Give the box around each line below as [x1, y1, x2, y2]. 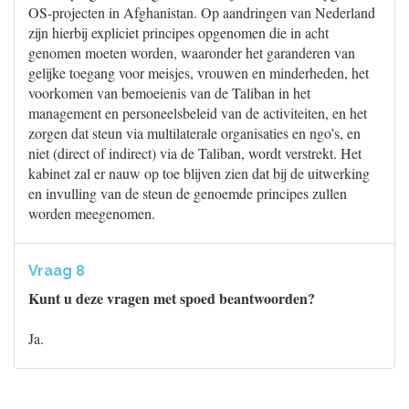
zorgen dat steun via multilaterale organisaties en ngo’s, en [28, 123, 361, 142]
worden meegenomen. [28, 204, 155, 223]
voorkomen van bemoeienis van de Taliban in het [28, 83, 310, 102]
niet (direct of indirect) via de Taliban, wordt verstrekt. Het [28, 143, 362, 163]
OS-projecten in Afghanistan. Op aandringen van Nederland [28, 3, 375, 22]
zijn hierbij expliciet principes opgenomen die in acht [28, 23, 329, 42]
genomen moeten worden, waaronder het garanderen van [28, 43, 355, 62]
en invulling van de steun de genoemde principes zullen [28, 184, 347, 203]
